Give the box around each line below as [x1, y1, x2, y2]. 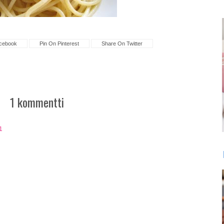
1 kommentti [10, 93, 64, 111]
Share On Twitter [101, 40, 143, 47]
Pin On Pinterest [39, 40, 79, 47]
